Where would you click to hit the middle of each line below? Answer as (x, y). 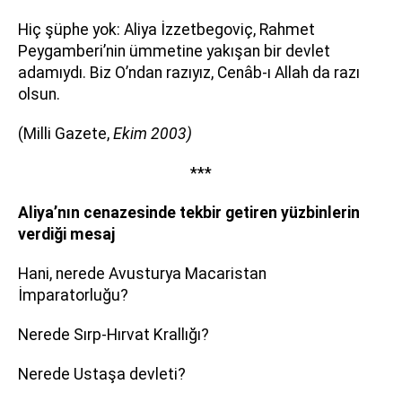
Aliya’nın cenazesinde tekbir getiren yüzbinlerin (189, 213)
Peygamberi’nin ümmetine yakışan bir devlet (174, 51)
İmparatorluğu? (73, 295)
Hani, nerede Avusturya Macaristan (142, 274)
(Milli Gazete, (66, 134)
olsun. (39, 94)
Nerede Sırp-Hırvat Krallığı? (114, 335)
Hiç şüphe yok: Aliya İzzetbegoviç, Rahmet (166, 30)
